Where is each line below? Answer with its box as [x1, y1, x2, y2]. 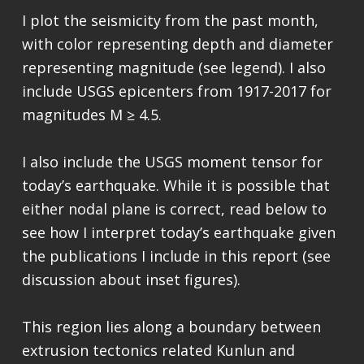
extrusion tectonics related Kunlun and [21, 340, 295, 361]
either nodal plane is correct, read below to [21, 199, 327, 219]
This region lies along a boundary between [21, 317, 321, 337]
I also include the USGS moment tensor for [21, 152, 323, 172]
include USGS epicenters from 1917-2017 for [21, 80, 331, 101]
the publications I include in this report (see [21, 246, 331, 266]
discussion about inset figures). [21, 270, 240, 290]
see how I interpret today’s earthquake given [21, 223, 336, 243]
